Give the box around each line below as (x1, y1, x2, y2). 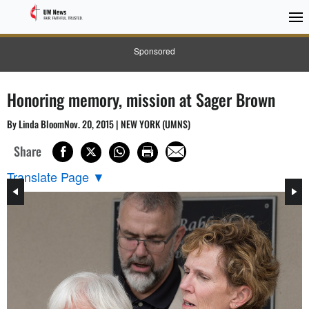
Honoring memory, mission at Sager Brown (7, 87, 275, 112)
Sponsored (134, 45, 175, 57)
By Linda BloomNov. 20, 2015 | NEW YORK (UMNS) (7, 117, 190, 131)
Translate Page (7, 167, 89, 186)
